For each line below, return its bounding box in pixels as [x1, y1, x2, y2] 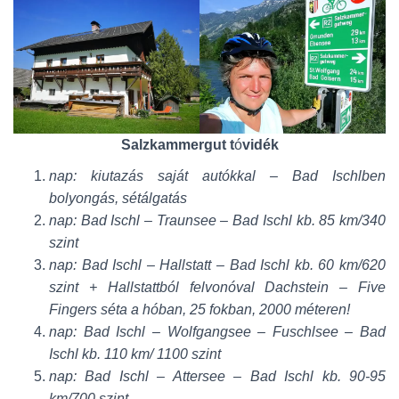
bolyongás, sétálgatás [49, 190, 187, 206]
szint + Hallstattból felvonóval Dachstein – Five [49, 279, 386, 295]
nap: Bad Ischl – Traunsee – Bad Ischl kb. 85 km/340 [49, 212, 386, 228]
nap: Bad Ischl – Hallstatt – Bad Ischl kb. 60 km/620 [49, 256, 386, 273]
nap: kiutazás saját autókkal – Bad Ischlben [49, 167, 386, 183]
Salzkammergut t [120, 136, 234, 152]
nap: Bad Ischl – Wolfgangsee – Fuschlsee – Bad [49, 323, 386, 339]
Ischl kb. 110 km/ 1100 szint [49, 346, 221, 362]
